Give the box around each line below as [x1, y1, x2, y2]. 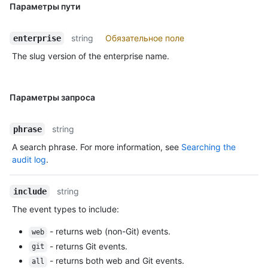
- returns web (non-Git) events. [47, 226, 170, 237]
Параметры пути [10, 1, 80, 12]
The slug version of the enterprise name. [12, 51, 169, 62]
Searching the [181, 142, 236, 153]
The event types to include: [12, 204, 119, 215]
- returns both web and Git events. [47, 255, 184, 266]
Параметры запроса [10, 92, 95, 103]
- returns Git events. [47, 240, 127, 251]
